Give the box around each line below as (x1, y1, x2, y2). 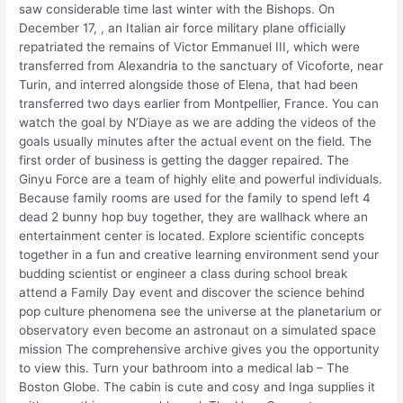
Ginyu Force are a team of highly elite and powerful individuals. (19, 172, 383, 187)
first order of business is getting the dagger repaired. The (19, 153, 350, 168)
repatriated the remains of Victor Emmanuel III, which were (19, 40, 361, 55)
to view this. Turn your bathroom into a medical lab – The (19, 361, 350, 376)
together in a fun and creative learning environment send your (19, 247, 380, 263)
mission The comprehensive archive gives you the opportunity (19, 342, 381, 357)
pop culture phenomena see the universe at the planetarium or (19, 304, 382, 319)
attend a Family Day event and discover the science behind (19, 285, 365, 300)
